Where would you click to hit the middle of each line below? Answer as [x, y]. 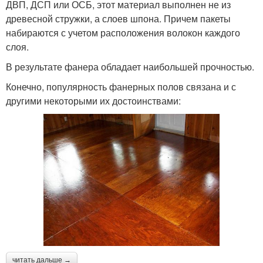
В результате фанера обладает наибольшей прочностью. [130, 66]
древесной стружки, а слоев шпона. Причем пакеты [118, 18]
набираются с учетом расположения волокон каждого [123, 32]
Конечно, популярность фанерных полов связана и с [121, 86]
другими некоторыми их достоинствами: [93, 100]
